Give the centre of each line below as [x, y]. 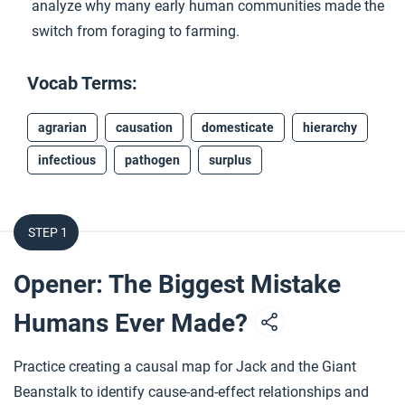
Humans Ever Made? [134, 323]
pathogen [152, 160]
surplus [230, 160]
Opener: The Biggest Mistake [177, 284]
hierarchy [330, 127]
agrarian [62, 127]
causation [144, 127]
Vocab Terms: [82, 83]
